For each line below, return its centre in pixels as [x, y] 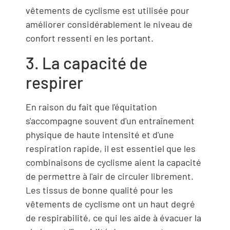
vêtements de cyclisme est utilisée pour [108, 11]
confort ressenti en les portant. [90, 38]
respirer [54, 82]
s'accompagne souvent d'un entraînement [110, 120]
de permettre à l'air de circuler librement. [110, 176]
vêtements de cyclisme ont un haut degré [110, 204]
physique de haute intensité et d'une [100, 134]
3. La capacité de [87, 62]
